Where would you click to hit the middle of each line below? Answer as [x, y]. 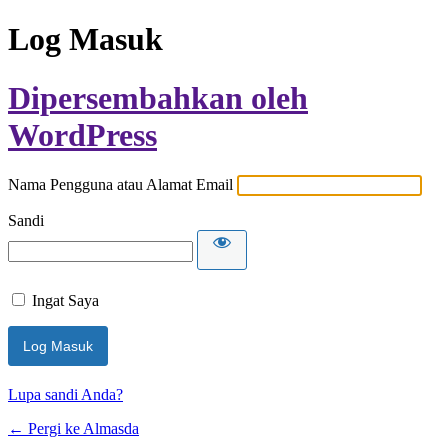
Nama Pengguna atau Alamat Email [120, 185]
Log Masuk [85, 39]
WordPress [82, 134]
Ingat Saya [65, 301]
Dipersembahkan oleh [158, 97]
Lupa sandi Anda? [65, 395]
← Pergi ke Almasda [73, 429]
